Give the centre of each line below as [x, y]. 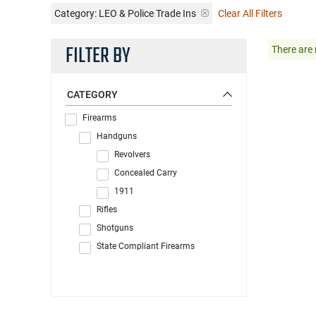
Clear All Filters [250, 13]
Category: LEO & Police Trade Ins [125, 13]
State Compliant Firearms [146, 246]
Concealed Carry [146, 172]
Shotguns [115, 227]
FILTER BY [98, 56]
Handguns [117, 136]
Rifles [107, 209]
